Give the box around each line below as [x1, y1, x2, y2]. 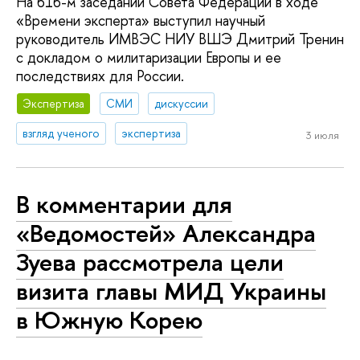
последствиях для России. [16, 66, 184, 87]
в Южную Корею [16, 303, 202, 337]
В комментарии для [16, 187, 232, 222]
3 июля [305, 128, 339, 143]
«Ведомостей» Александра [16, 216, 316, 251]
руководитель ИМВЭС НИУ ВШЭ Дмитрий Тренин [16, 29, 344, 50]
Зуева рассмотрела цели [16, 245, 284, 280]
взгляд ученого [22, 125, 100, 141]
